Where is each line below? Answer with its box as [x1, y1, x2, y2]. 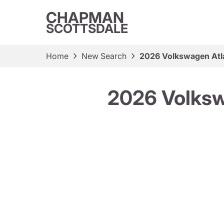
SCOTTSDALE [46, 21, 128, 36]
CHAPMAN [46, 8, 124, 26]
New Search [81, 51, 126, 61]
